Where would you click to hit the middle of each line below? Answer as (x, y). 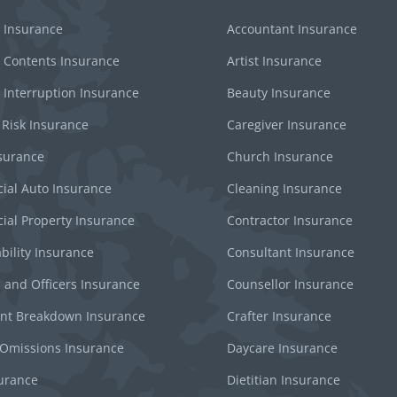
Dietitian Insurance (284, 379)
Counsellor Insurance (290, 284)
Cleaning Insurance (284, 188)
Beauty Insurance (279, 92)
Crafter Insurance (279, 315)
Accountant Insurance (292, 28)
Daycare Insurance (282, 347)
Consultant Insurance (291, 252)
